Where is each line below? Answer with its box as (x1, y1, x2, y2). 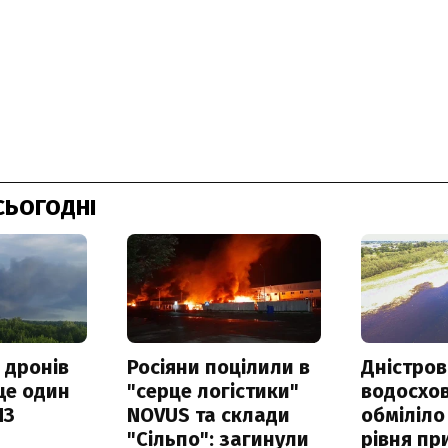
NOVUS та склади (126, 402, 290, 427)
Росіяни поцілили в (126, 354, 310, 379)
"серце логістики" (126, 378, 299, 403)
